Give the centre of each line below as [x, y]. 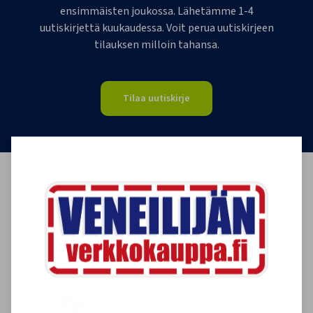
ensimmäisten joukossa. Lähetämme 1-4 [156, 12]
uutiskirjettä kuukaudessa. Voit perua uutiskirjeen [156, 28]
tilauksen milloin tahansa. [156, 45]
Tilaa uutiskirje [156, 99]
